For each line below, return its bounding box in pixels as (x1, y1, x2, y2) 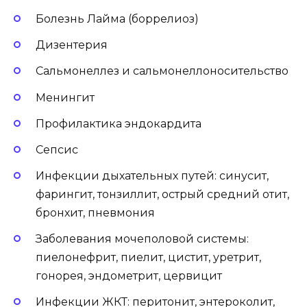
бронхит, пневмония (36, 206, 155, 220)
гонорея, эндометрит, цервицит (36, 269, 222, 283)
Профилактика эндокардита (36, 116, 201, 130)
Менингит (36, 90, 95, 104)
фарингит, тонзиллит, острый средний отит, (36, 188, 289, 201)
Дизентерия (36, 38, 108, 52)
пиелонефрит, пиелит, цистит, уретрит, (36, 251, 261, 265)
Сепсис (36, 143, 78, 156)
